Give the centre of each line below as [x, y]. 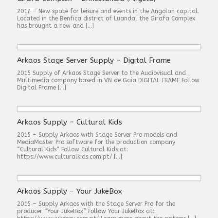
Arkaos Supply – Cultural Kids [70, 122]
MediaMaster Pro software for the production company [96, 142]
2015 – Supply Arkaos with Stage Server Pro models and [97, 135]
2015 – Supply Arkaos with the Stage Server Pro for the [96, 204]
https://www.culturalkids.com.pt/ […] [70, 157]
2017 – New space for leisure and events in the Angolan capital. [108, 11]
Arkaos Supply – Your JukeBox [70, 191]
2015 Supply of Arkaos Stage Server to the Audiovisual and [101, 73]
